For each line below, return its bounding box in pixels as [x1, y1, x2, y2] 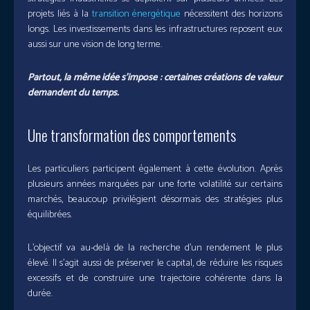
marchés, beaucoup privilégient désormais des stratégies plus [28, 192, 282, 208]
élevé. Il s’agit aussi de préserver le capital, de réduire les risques [28, 255, 282, 272]
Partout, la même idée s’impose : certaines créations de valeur [28, 70, 282, 86]
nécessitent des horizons [181, 6, 282, 23]
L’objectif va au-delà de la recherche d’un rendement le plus [28, 240, 282, 257]
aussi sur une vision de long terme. [28, 37, 162, 53]
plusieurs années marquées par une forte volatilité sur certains [28, 176, 282, 193]
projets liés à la [28, 6, 92, 23]
